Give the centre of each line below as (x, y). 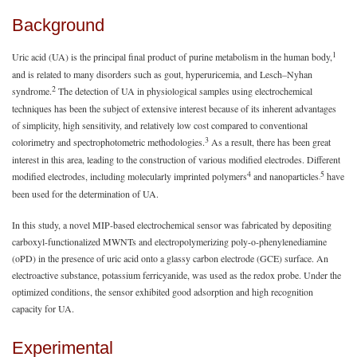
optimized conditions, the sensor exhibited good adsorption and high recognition (163, 291)
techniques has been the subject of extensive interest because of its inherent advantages (174, 108)
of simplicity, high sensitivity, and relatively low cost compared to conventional (160, 125)
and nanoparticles (285, 176)
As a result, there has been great (270, 141)
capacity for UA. (43, 308)
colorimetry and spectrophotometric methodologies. (108, 141)
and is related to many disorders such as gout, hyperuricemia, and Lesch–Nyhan (162, 74)
